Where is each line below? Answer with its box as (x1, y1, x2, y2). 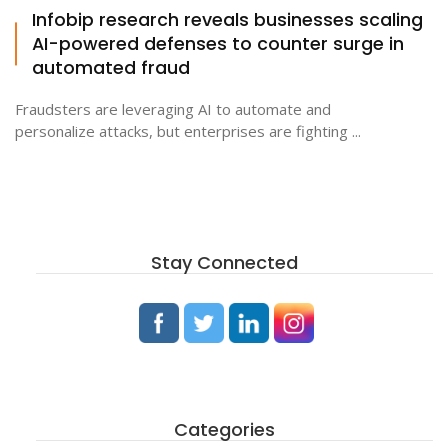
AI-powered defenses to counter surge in (32, 30, 404, 56)
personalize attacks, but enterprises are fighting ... (15, 120, 361, 141)
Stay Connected (150, 249, 298, 275)
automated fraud (32, 54, 190, 80)
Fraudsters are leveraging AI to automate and (15, 98, 331, 119)
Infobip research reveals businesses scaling (32, 6, 423, 32)
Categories (173, 416, 275, 442)
